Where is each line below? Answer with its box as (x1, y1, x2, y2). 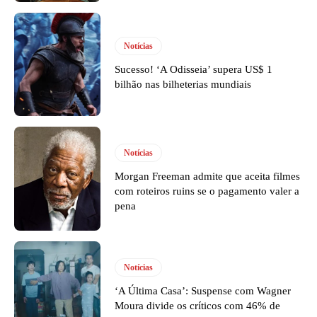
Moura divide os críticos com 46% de (115, 300, 281, 312)
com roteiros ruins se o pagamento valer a (115, 185, 300, 197)
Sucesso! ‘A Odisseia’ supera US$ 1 (115, 63, 273, 75)
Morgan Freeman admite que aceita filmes (115, 171, 301, 183)
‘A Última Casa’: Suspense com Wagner (115, 285, 292, 297)
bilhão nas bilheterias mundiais (115, 78, 252, 90)
